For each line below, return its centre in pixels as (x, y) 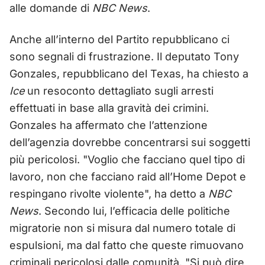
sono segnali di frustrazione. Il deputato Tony (124, 56)
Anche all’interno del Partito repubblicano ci (119, 39)
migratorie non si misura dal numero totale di (122, 228)
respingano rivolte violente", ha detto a (109, 193)
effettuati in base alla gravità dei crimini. (109, 108)
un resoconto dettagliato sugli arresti (119, 91)
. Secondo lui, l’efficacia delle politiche (134, 211)
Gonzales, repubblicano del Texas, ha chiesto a (129, 73)
